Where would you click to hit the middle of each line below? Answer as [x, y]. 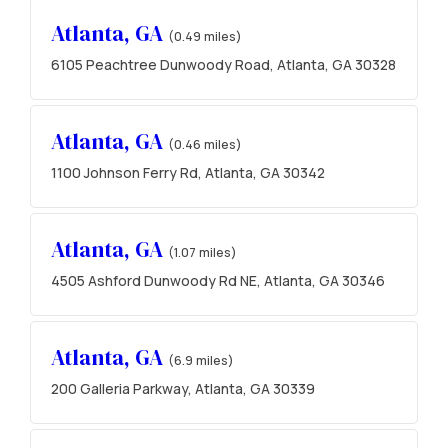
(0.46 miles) [205, 144]
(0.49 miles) [205, 36]
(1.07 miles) [202, 252]
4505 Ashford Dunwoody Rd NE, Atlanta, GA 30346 [218, 281]
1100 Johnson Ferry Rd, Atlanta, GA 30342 [188, 173]
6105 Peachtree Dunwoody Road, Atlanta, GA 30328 [223, 65]
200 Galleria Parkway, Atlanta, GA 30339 [183, 389]
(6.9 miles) [201, 360]
